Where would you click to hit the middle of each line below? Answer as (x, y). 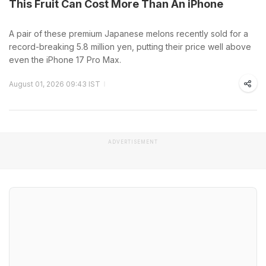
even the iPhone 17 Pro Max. (65, 59)
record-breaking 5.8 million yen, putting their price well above (130, 46)
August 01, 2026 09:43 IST (55, 84)
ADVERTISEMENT (133, 142)
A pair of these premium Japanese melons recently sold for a (129, 33)
